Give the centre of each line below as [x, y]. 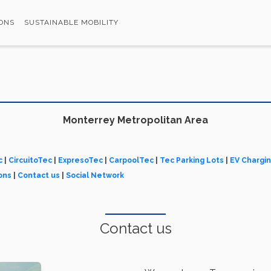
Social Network [95, 175]
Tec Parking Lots [191, 160]
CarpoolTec [131, 160]
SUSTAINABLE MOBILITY [71, 22]
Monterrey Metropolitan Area [135, 120]
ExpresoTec [80, 160]
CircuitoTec [30, 160]
